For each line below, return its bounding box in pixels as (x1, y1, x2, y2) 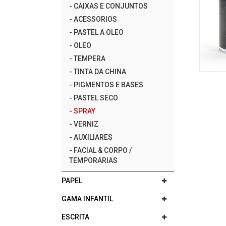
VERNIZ (74, 120, 98, 128)
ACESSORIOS (74, 15, 117, 23)
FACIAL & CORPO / (74, 146, 132, 154)
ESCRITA (62, 213, 89, 221)
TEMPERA (74, 54, 105, 63)
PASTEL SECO (74, 94, 118, 102)
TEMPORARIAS (69, 156, 118, 164)
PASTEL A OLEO (74, 28, 124, 36)
